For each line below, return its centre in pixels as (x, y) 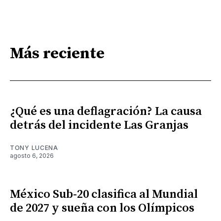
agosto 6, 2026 (32, 156)
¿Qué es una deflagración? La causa (106, 112)
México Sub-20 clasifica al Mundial (104, 195)
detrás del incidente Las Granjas (99, 126)
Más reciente (57, 54)
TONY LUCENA (34, 148)
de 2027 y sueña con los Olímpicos (102, 208)
